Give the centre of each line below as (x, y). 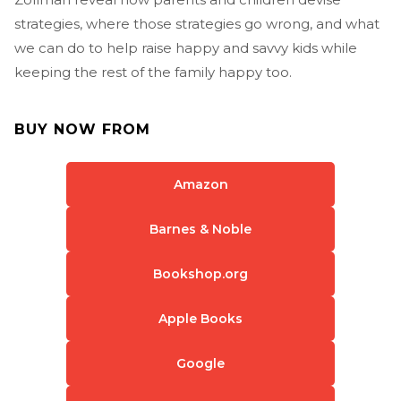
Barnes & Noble (200, 229)
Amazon (200, 184)
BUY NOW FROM (82, 129)
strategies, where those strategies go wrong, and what (197, 23)
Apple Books (200, 318)
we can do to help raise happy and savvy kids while (186, 47)
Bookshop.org (200, 273)
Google (200, 363)
